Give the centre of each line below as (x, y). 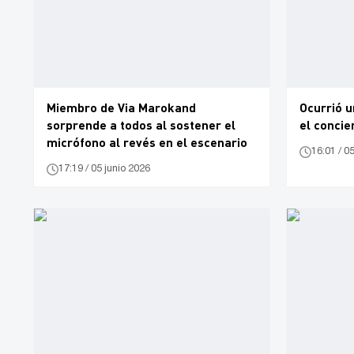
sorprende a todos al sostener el (141, 124)
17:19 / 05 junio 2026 (104, 169)
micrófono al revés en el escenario (147, 141)
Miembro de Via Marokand (121, 107)
